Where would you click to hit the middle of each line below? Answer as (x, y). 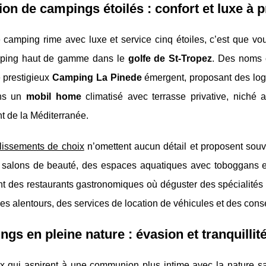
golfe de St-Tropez (170, 59)
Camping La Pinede (97, 78)
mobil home (53, 97)
